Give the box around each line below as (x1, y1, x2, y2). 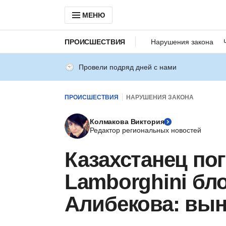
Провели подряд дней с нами (79, 63, 177, 71)
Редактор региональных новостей (90, 126, 201, 134)
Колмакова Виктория (90, 118, 164, 126)
